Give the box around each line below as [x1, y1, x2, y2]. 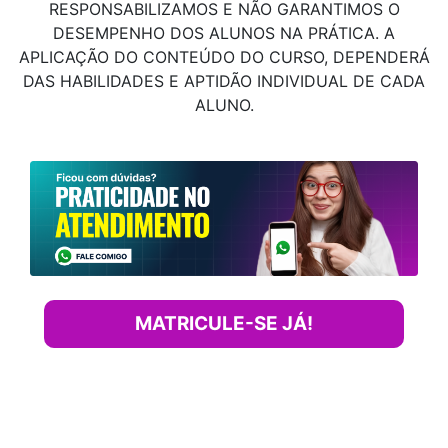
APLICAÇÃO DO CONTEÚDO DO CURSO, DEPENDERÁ [18, 47, 430, 68]
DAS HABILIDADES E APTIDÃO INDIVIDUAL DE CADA [23, 71, 425, 92]
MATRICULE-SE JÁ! [135, 312, 313, 336]
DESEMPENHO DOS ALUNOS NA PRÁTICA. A [53, 23, 395, 44]
